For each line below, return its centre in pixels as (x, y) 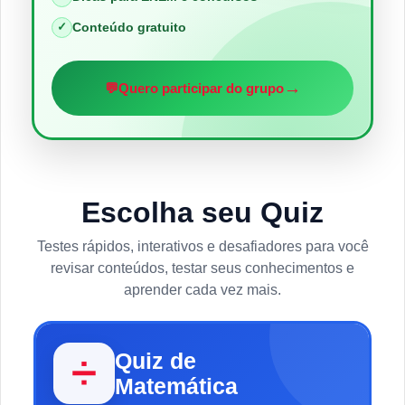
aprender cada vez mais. (202, 290)
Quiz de (155, 361)
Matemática (176, 386)
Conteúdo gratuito (129, 28)
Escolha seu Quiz (202, 213)
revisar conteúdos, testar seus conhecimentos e (202, 268)
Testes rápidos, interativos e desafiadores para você (202, 247)
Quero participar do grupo (201, 88)
